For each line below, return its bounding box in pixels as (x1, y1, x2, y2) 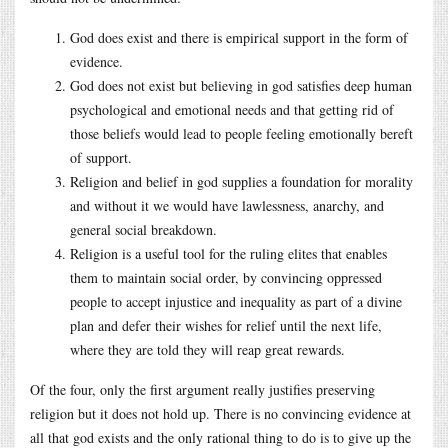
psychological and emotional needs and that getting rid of (70, 99, 394, 119)
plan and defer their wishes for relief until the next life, (70, 315, 382, 335)
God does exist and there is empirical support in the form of (70, 27, 408, 47)
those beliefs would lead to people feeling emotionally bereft (70, 123, 413, 143)
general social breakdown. (70, 219, 217, 239)
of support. (70, 147, 132, 167)
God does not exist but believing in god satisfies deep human (70, 75, 412, 95)
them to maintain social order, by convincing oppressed (70, 267, 382, 287)
